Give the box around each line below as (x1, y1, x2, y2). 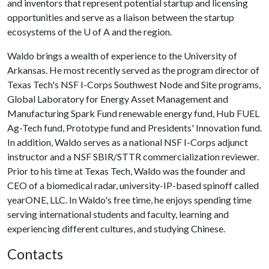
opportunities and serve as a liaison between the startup (7, 11, 234, 23)
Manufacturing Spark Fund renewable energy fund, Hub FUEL (7, 107, 259, 119)
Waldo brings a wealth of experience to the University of (7, 50, 237, 61)
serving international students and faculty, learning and (7, 208, 229, 220)
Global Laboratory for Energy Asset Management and (7, 93, 228, 104)
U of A (83, 26, 110, 37)
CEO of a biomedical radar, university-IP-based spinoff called (7, 180, 259, 191)
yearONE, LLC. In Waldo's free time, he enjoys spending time (7, 194, 252, 205)
